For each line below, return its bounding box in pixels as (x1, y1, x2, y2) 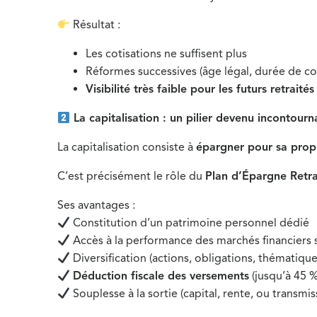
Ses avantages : (57, 198, 136, 212)
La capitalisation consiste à (57, 140, 197, 154)
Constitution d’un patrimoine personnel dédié (70, 216, 310, 230)
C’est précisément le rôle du (57, 169, 206, 183)
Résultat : (70, 18, 121, 32)
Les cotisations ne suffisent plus (86, 47, 248, 61)
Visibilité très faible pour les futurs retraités (86, 82, 315, 96)
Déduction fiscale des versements (73, 269, 250, 283)
